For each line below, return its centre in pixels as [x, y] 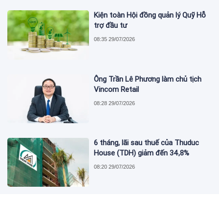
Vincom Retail [117, 89]
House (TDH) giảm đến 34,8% [142, 153]
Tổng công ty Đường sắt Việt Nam [150, 207]
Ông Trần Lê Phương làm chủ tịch [148, 79]
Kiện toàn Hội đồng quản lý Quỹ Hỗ [150, 15]
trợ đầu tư [111, 26]
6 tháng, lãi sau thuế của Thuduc [147, 142]
